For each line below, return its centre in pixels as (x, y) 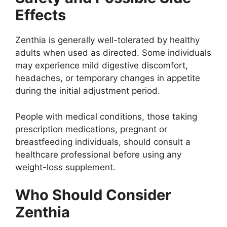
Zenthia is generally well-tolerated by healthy (107, 40)
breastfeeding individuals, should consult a (103, 142)
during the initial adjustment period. (88, 91)
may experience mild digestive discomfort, (102, 66)
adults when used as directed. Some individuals (113, 53)
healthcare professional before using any (98, 154)
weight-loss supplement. (65, 167)
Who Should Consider (93, 195)
